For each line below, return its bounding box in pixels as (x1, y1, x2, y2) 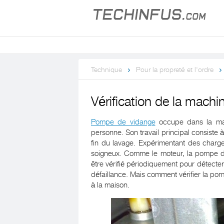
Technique (91, 65, 122, 73)
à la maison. (91, 180, 129, 189)
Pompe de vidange (91, 117, 155, 126)
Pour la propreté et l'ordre (136, 65, 213, 73)
